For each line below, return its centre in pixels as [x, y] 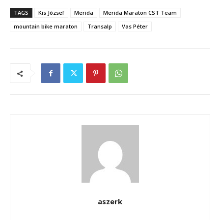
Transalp [100, 27]
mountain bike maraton [46, 27]
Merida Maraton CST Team [140, 13]
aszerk [110, 202]
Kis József [51, 13]
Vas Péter [135, 27]
